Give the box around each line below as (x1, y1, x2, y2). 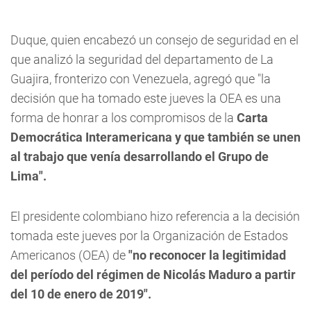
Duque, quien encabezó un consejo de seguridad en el (10, 33, 299, 47)
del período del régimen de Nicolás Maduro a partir (10, 267, 296, 282)
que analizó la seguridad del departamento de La (10, 52, 274, 67)
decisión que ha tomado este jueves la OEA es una (10, 91, 281, 106)
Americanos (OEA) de (10, 248, 128, 262)
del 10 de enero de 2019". (10, 287, 151, 301)
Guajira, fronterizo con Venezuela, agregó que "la (10, 72, 271, 86)
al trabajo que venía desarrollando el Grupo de (10, 149, 269, 164)
